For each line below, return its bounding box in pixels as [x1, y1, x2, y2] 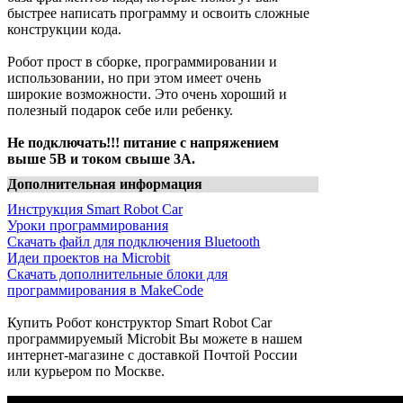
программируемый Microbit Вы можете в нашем [7, 331, 302, 347]
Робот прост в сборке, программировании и [7, 54, 277, 70]
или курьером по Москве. [7, 363, 165, 380]
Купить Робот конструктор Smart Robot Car [7, 315, 272, 331]
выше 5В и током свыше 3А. [7, 151, 195, 167]
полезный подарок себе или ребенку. [7, 103, 233, 119]
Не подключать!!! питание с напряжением [7, 135, 279, 151]
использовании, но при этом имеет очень [7, 70, 261, 86]
